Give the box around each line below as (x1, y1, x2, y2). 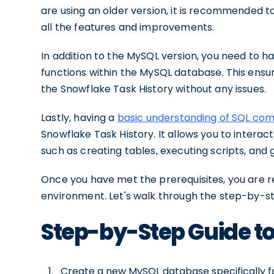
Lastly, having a (41, 111, 117, 125)
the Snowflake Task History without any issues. (41, 82, 267, 96)
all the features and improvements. (41, 20, 215, 34)
